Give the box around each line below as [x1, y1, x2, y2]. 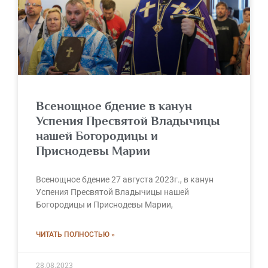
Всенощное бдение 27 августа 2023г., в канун [36, 174, 214, 184]
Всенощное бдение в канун [36, 98, 192, 113]
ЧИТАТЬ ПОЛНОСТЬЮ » [36, 230, 115, 239]
